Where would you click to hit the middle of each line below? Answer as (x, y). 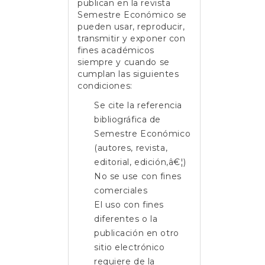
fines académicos (116, 51)
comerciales (121, 190)
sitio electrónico (130, 247)
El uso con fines (129, 204)
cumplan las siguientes (128, 74)
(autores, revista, (131, 148)
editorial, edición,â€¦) (140, 162)
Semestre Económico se (132, 15)
